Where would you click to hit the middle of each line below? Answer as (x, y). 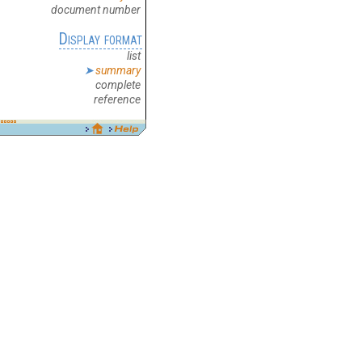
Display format (101, 39)
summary (118, 70)
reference (117, 99)
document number (96, 9)
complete (118, 84)
